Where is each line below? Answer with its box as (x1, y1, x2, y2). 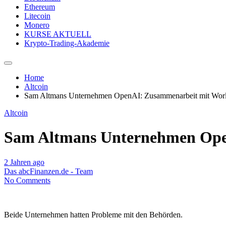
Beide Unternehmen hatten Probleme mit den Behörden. (4, 210, 183, 219)
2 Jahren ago (4, 157, 44, 166)
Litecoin (24, 11, 50, 20)
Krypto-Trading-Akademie (24, 38, 109, 47)
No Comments (4, 176, 50, 185)
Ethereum (24, 2, 55, 11)
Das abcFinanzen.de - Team (4, 166, 93, 176)
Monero (24, 20, 49, 29)
